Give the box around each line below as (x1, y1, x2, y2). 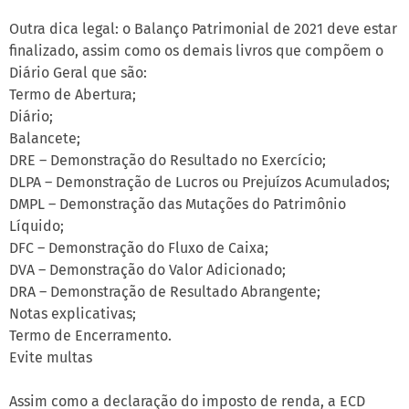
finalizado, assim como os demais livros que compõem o (9, 42, 383, 60)
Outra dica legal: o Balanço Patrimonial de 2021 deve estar (9, 20, 397, 38)
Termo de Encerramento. (9, 327, 172, 345)
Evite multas (9, 349, 92, 367)
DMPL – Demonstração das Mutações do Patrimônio (9, 195, 346, 214)
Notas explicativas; (9, 305, 136, 323)
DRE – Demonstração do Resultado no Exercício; (9, 152, 326, 170)
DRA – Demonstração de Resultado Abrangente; (9, 283, 320, 301)
